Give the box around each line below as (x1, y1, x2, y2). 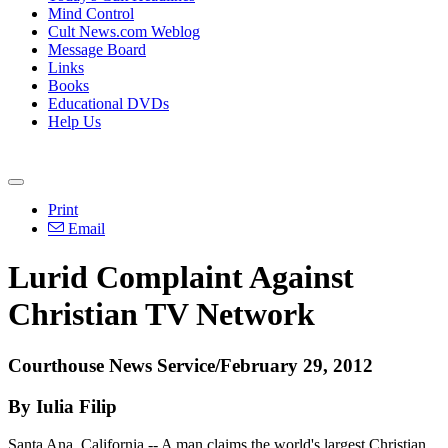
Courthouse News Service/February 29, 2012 (8, 354, 373, 376)
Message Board (48, 41, 146, 58)
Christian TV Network (8, 296, 315, 333)
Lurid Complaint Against (8, 259, 354, 296)
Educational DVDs (48, 95, 169, 112)
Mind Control (48, 5, 134, 22)
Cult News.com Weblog (48, 23, 200, 40)
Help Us (48, 113, 101, 130)
